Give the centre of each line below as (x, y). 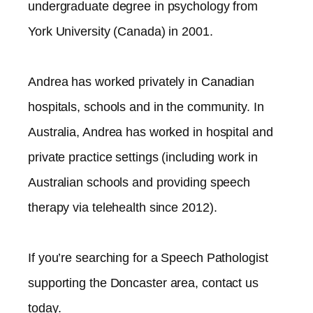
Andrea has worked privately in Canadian (141, 82)
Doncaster (140, 283)
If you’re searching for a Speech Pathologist (148, 258)
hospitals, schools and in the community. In (146, 107)
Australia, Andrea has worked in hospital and (151, 132)
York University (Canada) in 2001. (121, 31)
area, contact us (214, 283)
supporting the (69, 283)
